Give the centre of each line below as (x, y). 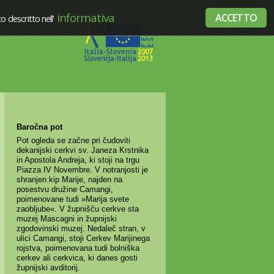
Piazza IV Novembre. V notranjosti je (82, 170)
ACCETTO (236, 18)
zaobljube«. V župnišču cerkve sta (77, 209)
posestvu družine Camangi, (65, 190)
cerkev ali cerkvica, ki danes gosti (77, 258)
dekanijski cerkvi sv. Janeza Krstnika (82, 150)
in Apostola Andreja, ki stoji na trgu (78, 160)
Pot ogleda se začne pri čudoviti (73, 141)
